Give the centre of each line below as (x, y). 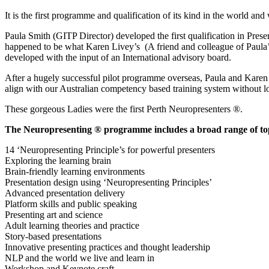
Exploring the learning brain (58, 161)
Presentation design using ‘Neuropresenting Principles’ (108, 183)
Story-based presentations (53, 237)
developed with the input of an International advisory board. (118, 58)
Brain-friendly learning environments (75, 172)
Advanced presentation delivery (65, 193)
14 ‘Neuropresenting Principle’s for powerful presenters (110, 150)
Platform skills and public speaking (71, 204)
